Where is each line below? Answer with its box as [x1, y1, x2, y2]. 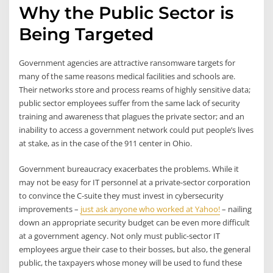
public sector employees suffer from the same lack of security [19, 97, 241, 108]
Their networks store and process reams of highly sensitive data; [19, 83, 251, 95]
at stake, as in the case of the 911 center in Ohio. [19, 137, 193, 149]
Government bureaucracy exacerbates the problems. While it [19, 163, 239, 175]
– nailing [220, 204, 252, 215]
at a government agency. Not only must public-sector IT [19, 230, 221, 242]
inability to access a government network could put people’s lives [19, 124, 254, 135]
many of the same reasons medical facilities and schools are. [19, 70, 236, 82]
